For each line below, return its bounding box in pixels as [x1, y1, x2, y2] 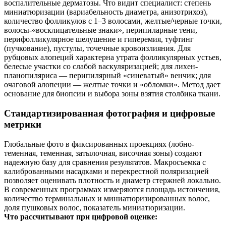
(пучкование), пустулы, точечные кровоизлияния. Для [4, 44, 191, 53]
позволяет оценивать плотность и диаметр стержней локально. [4, 176, 221, 185]
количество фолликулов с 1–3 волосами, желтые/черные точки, [4, 17, 222, 26]
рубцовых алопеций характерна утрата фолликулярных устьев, [4, 53, 221, 62]
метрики [4, 119, 41, 130]
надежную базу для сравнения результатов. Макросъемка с [4, 157, 206, 166]
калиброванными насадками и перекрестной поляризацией [4, 166, 209, 176]
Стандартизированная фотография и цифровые [4, 108, 215, 119]
